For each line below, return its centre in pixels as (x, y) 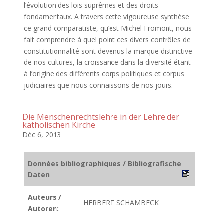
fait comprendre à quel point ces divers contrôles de (107, 39)
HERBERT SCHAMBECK (121, 202)
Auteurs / (45, 197)
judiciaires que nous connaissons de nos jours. (100, 85)
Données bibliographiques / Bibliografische (105, 163)
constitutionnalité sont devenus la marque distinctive (108, 51)
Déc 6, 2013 (41, 135)
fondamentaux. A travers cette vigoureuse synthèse (106, 17)
